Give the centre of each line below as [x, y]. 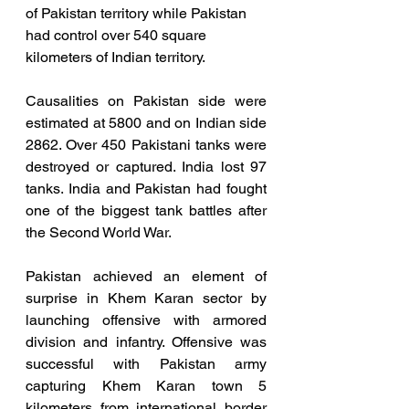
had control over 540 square [118, 36]
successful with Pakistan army [146, 364]
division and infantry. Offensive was [146, 342]
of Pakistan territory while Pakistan [138, 14]
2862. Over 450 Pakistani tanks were [146, 145]
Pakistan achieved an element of [146, 277]
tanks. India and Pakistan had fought [146, 189]
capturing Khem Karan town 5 [146, 386]
